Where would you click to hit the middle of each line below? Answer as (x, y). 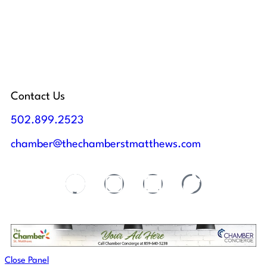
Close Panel (27, 261)
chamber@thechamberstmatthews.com (106, 145)
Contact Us (38, 97)
